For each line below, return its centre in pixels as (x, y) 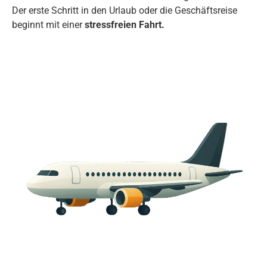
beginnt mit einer (48, 24)
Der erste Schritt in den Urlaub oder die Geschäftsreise (125, 10)
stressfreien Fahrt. (125, 24)
